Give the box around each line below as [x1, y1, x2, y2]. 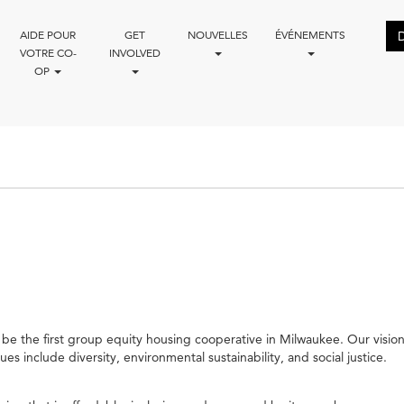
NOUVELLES [187, 27, 248, 41]
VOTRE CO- [19, 45, 77, 60]
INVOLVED [108, 45, 161, 60]
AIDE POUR [20, 27, 77, 41]
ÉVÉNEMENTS [274, 27, 345, 41]
